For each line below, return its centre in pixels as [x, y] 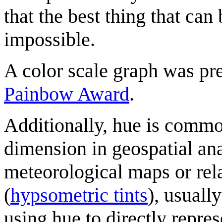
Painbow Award [67, 94]
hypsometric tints [79, 195]
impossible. [50, 39]
